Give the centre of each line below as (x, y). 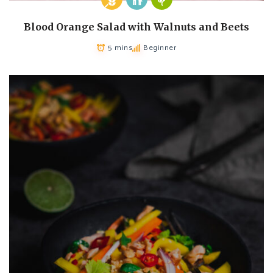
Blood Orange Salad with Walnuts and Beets (136, 27)
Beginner (160, 48)
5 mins (120, 48)
